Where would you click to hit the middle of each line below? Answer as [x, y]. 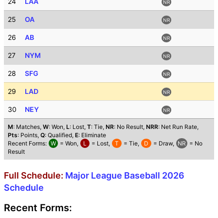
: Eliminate [92, 135]
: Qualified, [60, 135]
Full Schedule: [35, 175]
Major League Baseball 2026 [125, 175]
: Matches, [28, 127]
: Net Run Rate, [178, 127]
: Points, [29, 135]
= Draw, [164, 143]
